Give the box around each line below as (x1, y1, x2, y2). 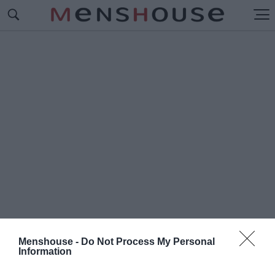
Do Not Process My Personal (81, 236, 215, 247)
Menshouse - (18, 236, 81, 247)
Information (18, 246, 72, 257)
